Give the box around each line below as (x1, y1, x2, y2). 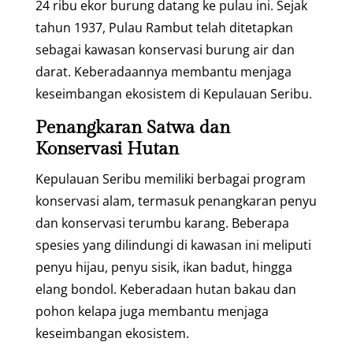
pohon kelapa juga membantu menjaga (35, 302, 269, 320)
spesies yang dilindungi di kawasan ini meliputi (35, 236, 311, 254)
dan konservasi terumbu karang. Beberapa (35, 214, 289, 232)
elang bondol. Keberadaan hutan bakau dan (35, 280, 296, 298)
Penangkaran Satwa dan (35, 116, 230, 139)
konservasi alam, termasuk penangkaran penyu (35, 191, 317, 210)
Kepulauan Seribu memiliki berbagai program (35, 169, 306, 188)
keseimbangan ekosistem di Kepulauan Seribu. (35, 84, 312, 102)
